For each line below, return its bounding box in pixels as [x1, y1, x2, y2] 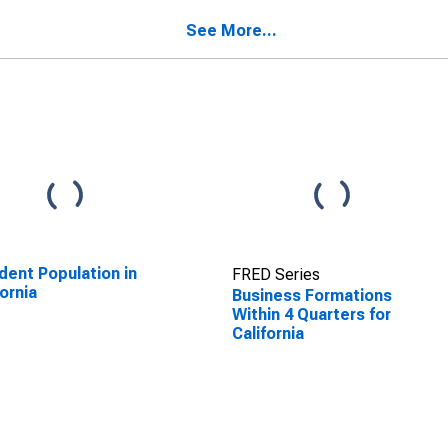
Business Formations [231, 286, 392, 305]
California [231, 324, 304, 343]
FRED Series [231, 265, 320, 284]
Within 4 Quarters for [231, 305, 391, 324]
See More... [186, 21, 277, 40]
